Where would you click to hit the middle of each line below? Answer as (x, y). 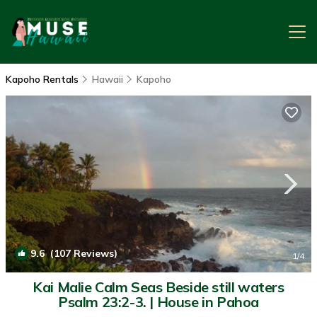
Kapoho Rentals (44, 79)
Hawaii (108, 79)
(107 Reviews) (81, 253)
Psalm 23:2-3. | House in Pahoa (158, 302)
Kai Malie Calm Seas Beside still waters (158, 287)
